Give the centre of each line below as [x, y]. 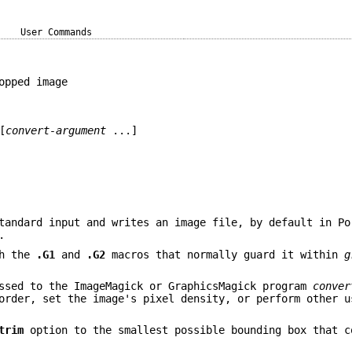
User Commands [56, 32]
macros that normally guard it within [225, 254]
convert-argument [55, 131]
